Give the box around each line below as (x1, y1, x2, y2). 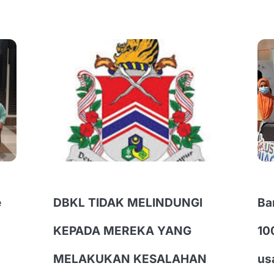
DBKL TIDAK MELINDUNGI (53, 196, 203, 210)
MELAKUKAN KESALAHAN (53, 252, 207, 267)
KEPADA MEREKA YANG (53, 224, 192, 239)
